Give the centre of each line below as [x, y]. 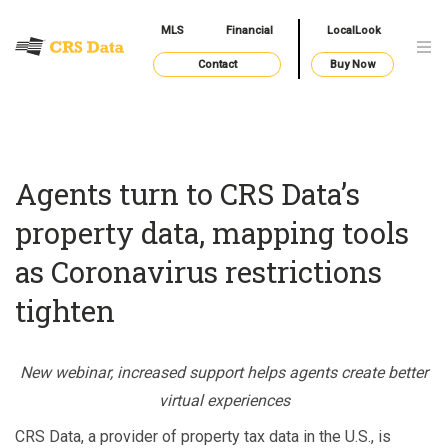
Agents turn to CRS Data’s [187, 193]
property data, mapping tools [212, 232]
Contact [217, 65]
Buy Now [352, 65]
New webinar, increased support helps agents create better [224, 373]
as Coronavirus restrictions [198, 271]
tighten [65, 310]
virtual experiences [224, 401]
